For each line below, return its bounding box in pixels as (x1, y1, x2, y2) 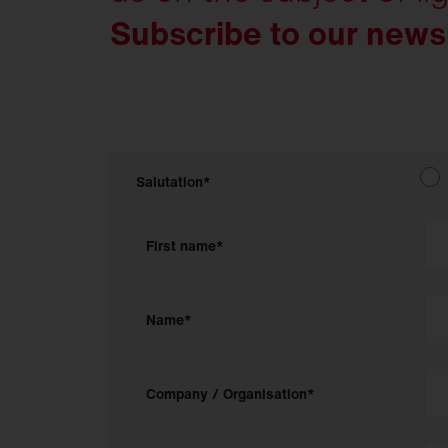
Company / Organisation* (146, 382, 315, 404)
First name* (146, 234, 224, 256)
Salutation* (136, 171, 211, 193)
